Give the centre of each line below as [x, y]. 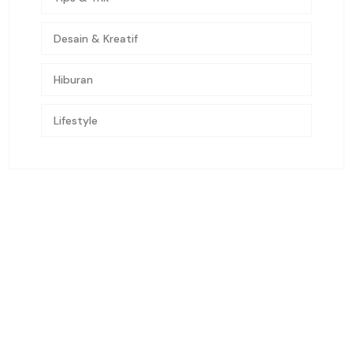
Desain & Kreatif [96, 39]
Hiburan [74, 80]
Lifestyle [76, 121]
